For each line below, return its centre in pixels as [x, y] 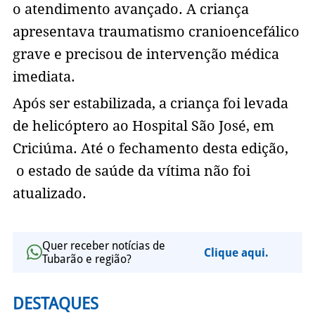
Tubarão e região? [86, 259]
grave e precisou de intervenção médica [146, 54]
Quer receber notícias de [103, 246]
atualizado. [51, 194]
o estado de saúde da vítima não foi [131, 171]
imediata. [44, 77]
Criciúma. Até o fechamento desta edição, [150, 149]
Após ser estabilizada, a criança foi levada [150, 104]
